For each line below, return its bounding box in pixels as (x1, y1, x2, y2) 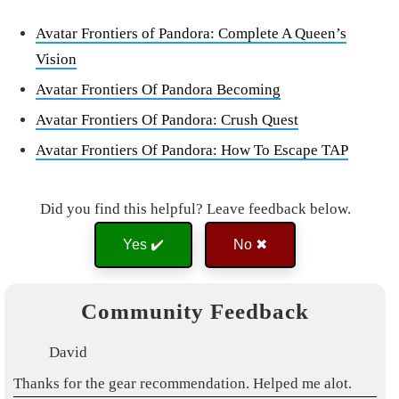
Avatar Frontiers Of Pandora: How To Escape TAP (36, 142, 348, 159)
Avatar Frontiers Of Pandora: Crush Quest (36, 111, 298, 129)
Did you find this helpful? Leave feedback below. (39, 200, 351, 218)
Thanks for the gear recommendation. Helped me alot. (13, 375, 352, 393)
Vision (36, 51, 77, 69)
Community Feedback (81, 299, 309, 324)
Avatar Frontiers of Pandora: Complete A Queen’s (36, 25, 346, 43)
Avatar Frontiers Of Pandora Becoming (36, 81, 281, 99)
